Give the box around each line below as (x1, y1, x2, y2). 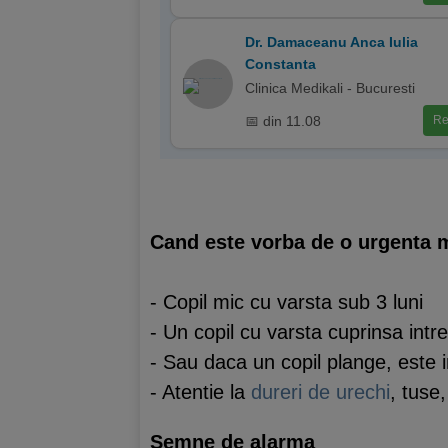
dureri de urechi (251, 381, 390, 403)
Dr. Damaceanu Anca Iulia (245, 34, 418, 50)
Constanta (245, 56, 316, 72)
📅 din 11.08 (245, 112, 321, 129)
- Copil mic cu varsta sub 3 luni (150, 291, 423, 313)
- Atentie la (150, 381, 251, 403)
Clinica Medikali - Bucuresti (245, 80, 415, 96)
